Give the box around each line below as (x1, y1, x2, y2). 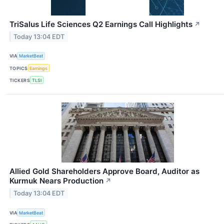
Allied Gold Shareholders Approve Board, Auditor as (9, 166, 199, 176)
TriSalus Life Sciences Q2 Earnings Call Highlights (9, 19, 192, 29)
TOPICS (9, 65, 28, 71)
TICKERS (9, 77, 30, 83)
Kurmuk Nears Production (9, 176, 103, 186)
